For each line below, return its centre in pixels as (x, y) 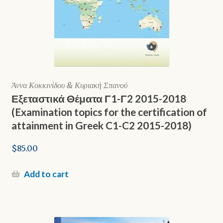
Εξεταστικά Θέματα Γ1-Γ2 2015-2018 (99, 98)
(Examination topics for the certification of (109, 111)
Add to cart (46, 174)
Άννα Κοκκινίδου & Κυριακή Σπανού (69, 85)
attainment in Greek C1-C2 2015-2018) (101, 125)
